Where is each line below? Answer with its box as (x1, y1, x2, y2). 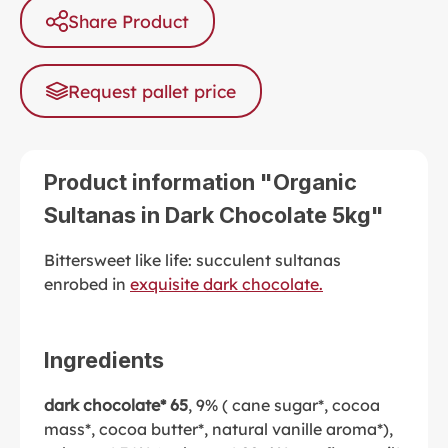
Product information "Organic (44, 168, 357, 195)
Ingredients (44, 346, 164, 373)
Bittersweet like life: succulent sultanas (44, 249, 341, 270)
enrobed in (44, 273, 130, 294)
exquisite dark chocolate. (130, 273, 323, 294)
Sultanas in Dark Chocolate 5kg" (44, 201, 384, 228)
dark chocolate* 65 (44, 394, 188, 415)
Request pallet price (68, 79, 236, 102)
